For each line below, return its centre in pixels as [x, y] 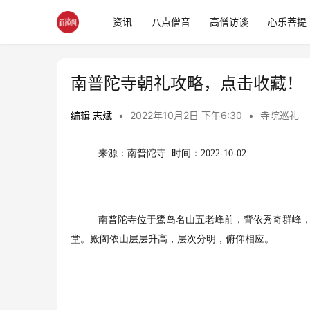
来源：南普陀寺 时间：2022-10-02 [172, 153]
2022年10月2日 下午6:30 [188, 115]
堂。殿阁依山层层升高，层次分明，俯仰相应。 [172, 239]
